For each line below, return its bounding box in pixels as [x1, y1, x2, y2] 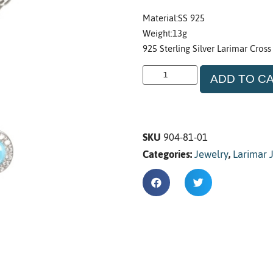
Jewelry [194, 144, 229, 164]
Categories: [143, 144, 192, 164]
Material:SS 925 [143, 9, 205, 27]
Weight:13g [143, 24, 187, 43]
